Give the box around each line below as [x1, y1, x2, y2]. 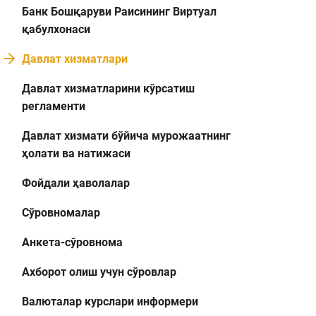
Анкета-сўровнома [22, 236, 123, 249]
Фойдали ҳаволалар [22, 176, 130, 190]
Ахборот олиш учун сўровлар [22, 265, 176, 279]
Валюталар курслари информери [22, 295, 198, 308]
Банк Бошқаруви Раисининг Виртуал [22, 5, 217, 18]
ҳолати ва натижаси [22, 147, 130, 160]
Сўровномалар [22, 206, 100, 219]
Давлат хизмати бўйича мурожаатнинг [22, 129, 231, 142]
